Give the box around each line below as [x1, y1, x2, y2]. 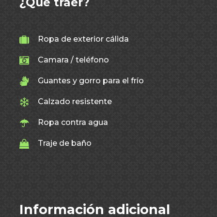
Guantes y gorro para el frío [38, 76, 144, 85]
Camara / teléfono [38, 55, 109, 64]
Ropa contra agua [38, 118, 108, 127]
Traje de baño [38, 139, 92, 148]
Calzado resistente [38, 97, 112, 106]
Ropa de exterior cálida [38, 34, 129, 44]
